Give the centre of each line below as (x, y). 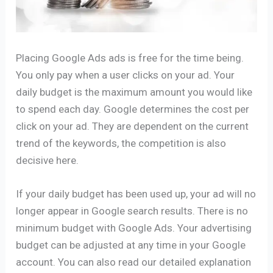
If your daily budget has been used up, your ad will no (136, 193)
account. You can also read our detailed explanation (134, 262)
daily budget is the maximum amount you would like (134, 92)
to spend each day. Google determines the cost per (133, 109)
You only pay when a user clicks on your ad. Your (126, 75)
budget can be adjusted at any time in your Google (131, 245)
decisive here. (48, 160)
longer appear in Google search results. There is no (132, 211)
